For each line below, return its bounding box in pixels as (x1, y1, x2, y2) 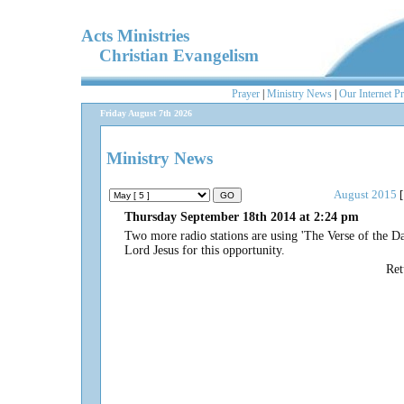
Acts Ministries (81, 25, 189, 45)
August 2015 (334, 188, 397, 202)
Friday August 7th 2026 (100, 108, 192, 118)
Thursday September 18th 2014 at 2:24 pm (124, 210, 359, 225)
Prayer (232, 87, 260, 100)
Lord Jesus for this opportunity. (124, 243, 289, 258)
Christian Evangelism (81, 45, 259, 65)
